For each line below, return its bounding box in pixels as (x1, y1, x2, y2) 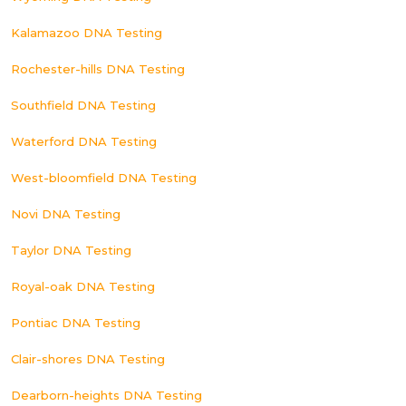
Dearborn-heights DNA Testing (11, 387, 202, 402)
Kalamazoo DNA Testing (11, 24, 162, 40)
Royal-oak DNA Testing (11, 278, 155, 294)
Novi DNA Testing (11, 206, 121, 221)
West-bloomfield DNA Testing (11, 169, 197, 185)
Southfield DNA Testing (11, 97, 156, 112)
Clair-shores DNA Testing (11, 351, 165, 366)
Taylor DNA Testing (11, 242, 131, 257)
